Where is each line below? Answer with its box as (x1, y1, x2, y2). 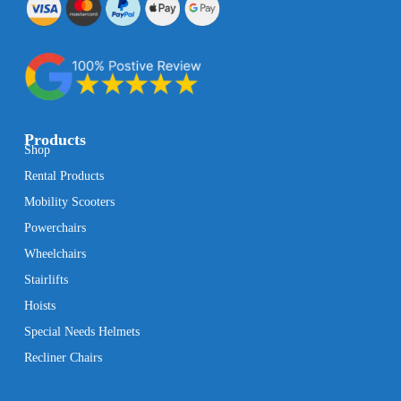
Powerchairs (23, 221, 86, 235)
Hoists (23, 299, 55, 313)
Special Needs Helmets (23, 325, 140, 339)
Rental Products (23, 169, 104, 183)
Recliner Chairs (23, 351, 102, 365)
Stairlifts (23, 273, 68, 287)
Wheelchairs (23, 247, 86, 261)
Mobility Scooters (23, 195, 115, 209)
